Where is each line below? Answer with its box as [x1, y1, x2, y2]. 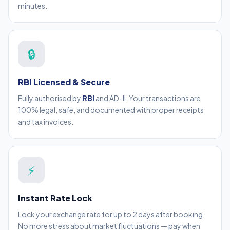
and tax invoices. [18, 117, 73, 127]
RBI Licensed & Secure [18, 76, 110, 88]
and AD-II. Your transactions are [94, 93, 201, 103]
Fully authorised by [18, 93, 82, 103]
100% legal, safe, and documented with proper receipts [18, 105, 204, 115]
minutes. [18, 1, 47, 11]
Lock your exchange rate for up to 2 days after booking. [18, 209, 205, 219]
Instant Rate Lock [18, 193, 92, 204]
